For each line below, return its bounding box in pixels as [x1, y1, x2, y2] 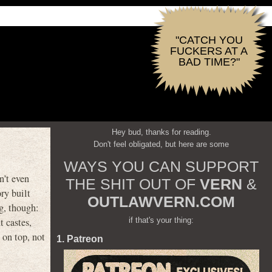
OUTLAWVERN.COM [87, 193, 235, 210]
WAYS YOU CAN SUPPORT [64, 158, 259, 175]
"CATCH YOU [175, 34, 243, 46]
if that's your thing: [129, 216, 194, 225]
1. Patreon [56, 234, 103, 244]
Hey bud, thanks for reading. [111, 127, 211, 137]
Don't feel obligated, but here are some [93, 140, 229, 149]
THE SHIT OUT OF [66, 175, 200, 192]
